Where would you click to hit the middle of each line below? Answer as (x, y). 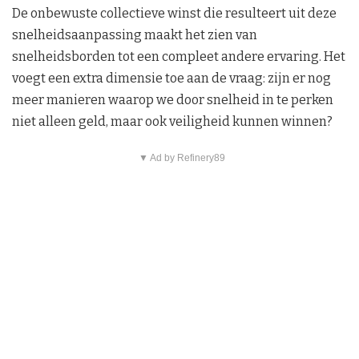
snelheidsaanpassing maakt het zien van (135, 35)
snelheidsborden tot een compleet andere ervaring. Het (179, 57)
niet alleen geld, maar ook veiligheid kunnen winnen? (172, 122)
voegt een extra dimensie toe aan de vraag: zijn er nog (171, 79)
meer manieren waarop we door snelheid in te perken (173, 100)
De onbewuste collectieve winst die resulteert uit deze (174, 14)
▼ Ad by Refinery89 (182, 158)
